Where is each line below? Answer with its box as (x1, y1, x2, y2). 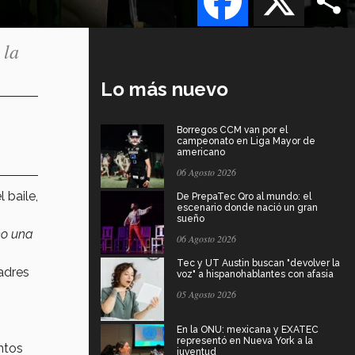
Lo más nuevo (101, 77, 228, 101)
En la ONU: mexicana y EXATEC (177, 323, 319, 335)
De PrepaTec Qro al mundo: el (177, 190, 311, 202)
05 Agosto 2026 (177, 287, 236, 300)
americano (177, 146, 225, 158)
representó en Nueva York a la (177, 334, 313, 346)
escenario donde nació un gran (177, 201, 318, 213)
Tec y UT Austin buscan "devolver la (177, 257, 340, 269)
